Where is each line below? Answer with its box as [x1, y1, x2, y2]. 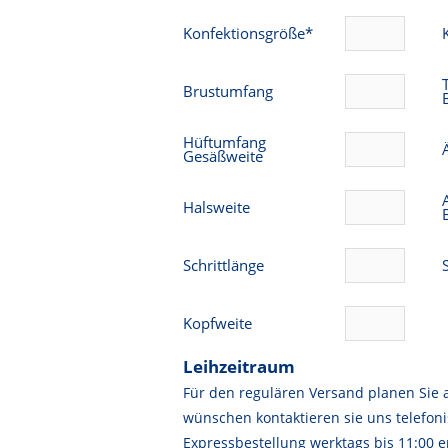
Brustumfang [183, 80, 274, 101]
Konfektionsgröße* [183, 22, 314, 43]
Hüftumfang [183, 131, 267, 152]
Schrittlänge [183, 254, 265, 275]
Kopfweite [183, 312, 253, 333]
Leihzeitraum [183, 354, 296, 378]
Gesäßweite [183, 145, 264, 166]
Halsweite [183, 196, 251, 217]
